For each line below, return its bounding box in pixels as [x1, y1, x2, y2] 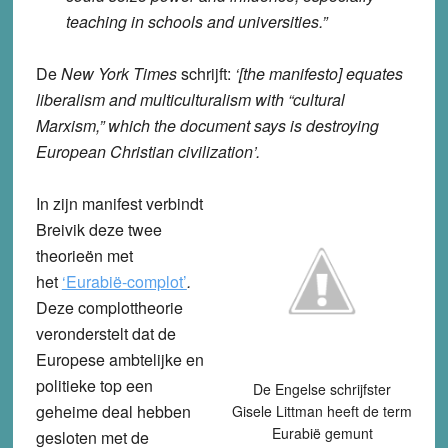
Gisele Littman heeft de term [232, 400, 413, 421]
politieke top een [35, 373, 153, 397]
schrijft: [176, 61, 235, 85]
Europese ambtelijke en [35, 347, 204, 371]
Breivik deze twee [35, 217, 162, 241]
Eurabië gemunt [271, 422, 373, 443]
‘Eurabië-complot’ [61, 269, 187, 293]
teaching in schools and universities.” [65, 9, 327, 33]
